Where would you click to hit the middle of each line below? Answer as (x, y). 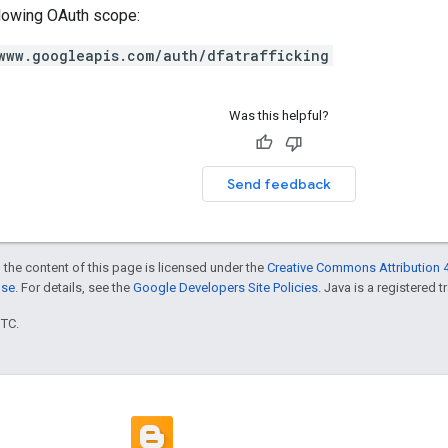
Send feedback (278, 183)
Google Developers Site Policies (225, 287)
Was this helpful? (278, 115)
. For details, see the (74, 287)
